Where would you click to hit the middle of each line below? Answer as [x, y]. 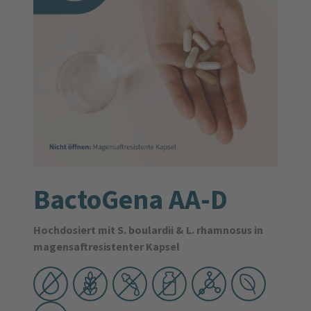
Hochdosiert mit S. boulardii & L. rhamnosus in [148, 230]
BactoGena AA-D [131, 200]
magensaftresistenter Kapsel [107, 247]
